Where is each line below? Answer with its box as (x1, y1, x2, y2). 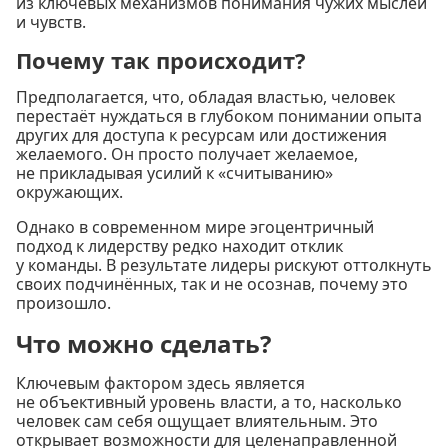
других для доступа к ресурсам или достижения (16, 124, 387, 147)
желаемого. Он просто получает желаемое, (16, 143, 358, 166)
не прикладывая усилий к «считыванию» (16, 162, 333, 185)
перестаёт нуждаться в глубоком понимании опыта (16, 105, 422, 128)
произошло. (16, 292, 111, 315)
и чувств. (16, 11, 86, 34)
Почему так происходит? (16, 44, 306, 75)
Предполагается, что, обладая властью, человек (16, 86, 395, 109)
